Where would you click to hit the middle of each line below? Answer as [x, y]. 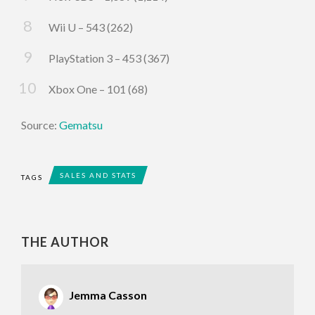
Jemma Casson [108, 295]
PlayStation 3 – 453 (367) [109, 58]
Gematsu [81, 125]
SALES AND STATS [98, 175]
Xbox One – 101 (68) [98, 89]
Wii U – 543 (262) [91, 27]
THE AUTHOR [65, 242]
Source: [40, 125]
